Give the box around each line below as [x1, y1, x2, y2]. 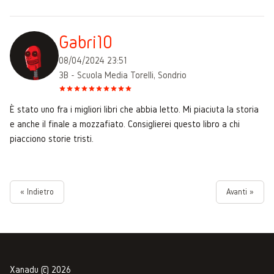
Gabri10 [59, 32, 113, 52]
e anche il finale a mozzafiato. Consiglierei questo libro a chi [10, 118, 240, 129]
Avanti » [226, 187, 254, 196]
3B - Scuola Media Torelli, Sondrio [59, 69, 187, 80]
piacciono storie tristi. [10, 133, 94, 144]
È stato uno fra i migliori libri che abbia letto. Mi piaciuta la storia [10, 103, 259, 114]
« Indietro [20, 187, 54, 196]
